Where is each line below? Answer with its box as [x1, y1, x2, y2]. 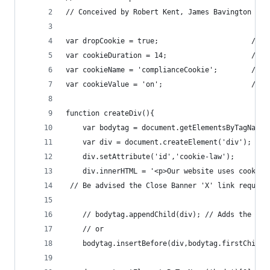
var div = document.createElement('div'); [66, 138, 251, 146]
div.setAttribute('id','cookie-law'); [66, 152, 234, 161]
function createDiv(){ [66, 109, 154, 118]
